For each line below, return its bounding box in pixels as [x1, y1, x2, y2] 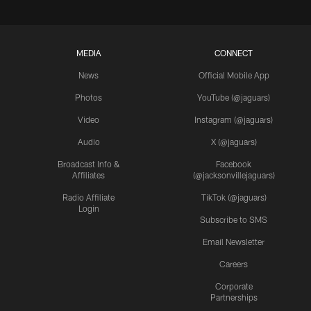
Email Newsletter [203, 236, 265, 246]
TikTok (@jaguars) [201, 192, 267, 202]
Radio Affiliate [62, 192, 115, 202]
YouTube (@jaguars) [197, 92, 271, 102]
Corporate [215, 280, 253, 291]
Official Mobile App [198, 69, 269, 80]
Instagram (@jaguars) [194, 114, 274, 124]
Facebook [216, 158, 252, 169]
